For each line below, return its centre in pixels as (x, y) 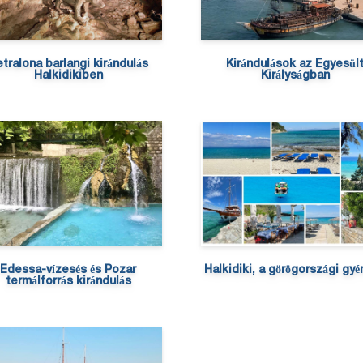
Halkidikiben (68, 75)
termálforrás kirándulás (68, 282)
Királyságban (295, 75)
